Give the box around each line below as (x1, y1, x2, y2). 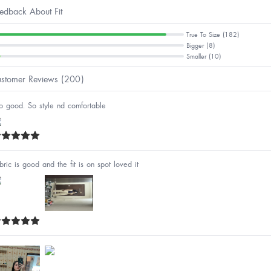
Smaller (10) (186, 51, 221, 60)
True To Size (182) (186, 30, 240, 39)
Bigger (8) (186, 41, 215, 50)
